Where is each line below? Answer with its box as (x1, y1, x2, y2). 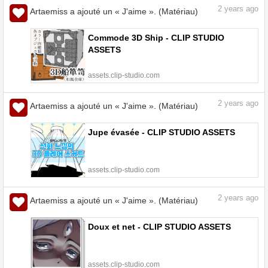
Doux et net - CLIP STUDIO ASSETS (88, 222, 231, 232)
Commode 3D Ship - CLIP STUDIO (88, 33, 224, 43)
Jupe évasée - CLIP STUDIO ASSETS (88, 127, 235, 138)
